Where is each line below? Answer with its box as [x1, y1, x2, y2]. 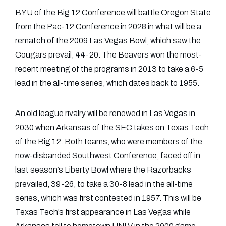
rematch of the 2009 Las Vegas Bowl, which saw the [15, 36, 201, 45]
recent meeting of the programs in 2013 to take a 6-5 [15, 65, 203, 74]
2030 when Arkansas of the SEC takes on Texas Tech [15, 123, 209, 132]
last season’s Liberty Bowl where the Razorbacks [15, 165, 191, 175]
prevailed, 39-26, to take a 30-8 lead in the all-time [15, 180, 193, 189]
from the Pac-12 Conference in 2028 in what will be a [15, 22, 201, 31]
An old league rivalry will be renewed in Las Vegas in [15, 109, 195, 118]
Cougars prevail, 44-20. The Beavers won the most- [15, 50, 202, 60]
